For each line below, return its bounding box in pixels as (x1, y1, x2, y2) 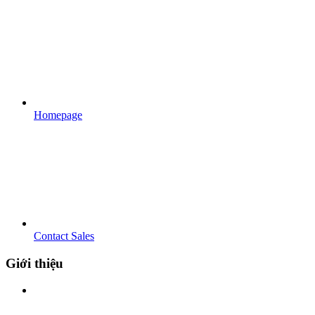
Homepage (34, 108, 82, 121)
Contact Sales (34, 229, 94, 242)
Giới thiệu (6, 255, 63, 271)
